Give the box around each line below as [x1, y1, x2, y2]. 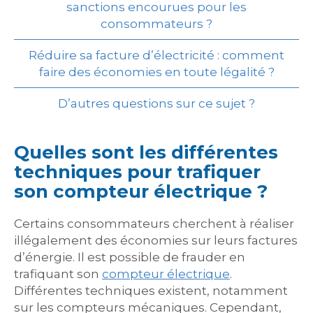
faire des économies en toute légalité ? [38, 65, 275, 79]
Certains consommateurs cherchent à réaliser [14, 217, 294, 231]
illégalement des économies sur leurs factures [14, 233, 298, 247]
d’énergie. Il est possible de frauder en [14, 250, 245, 264]
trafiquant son [14, 267, 102, 281]
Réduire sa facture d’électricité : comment [29, 48, 284, 62]
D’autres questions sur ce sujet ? [58, 96, 255, 110]
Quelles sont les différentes [14, 141, 278, 163]
